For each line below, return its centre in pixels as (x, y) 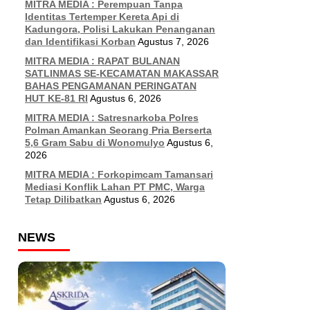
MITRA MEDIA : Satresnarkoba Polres (112, 118)
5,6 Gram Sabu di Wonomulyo (95, 143)
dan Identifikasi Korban (80, 42)
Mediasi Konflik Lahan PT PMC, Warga (115, 187)
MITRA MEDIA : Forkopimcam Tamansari (119, 174)
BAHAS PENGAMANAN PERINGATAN (111, 86)
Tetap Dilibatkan (63, 199)
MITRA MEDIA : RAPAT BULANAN (102, 61)
